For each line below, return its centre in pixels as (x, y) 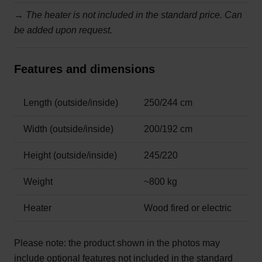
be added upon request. (63, 30)
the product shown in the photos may (143, 243)
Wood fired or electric (188, 208)
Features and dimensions (85, 69)
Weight (38, 182)
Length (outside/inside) (71, 103)
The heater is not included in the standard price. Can (134, 15)
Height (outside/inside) (70, 156)
